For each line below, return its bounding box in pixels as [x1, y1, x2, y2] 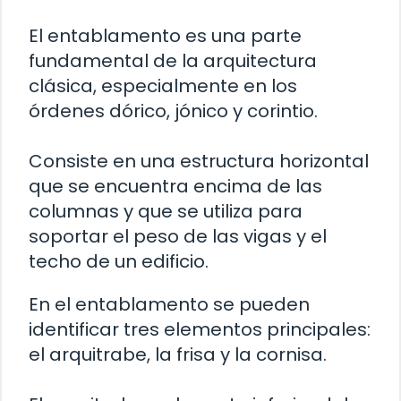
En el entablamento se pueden [29, 291, 310, 317]
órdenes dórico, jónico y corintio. [29, 98, 318, 124]
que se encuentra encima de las [29, 173, 322, 199]
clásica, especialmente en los [29, 73, 297, 98]
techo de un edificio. [29, 248, 209, 274]
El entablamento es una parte [29, 22, 302, 48]
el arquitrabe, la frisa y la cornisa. [29, 341, 327, 367]
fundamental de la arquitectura [29, 47, 317, 73]
